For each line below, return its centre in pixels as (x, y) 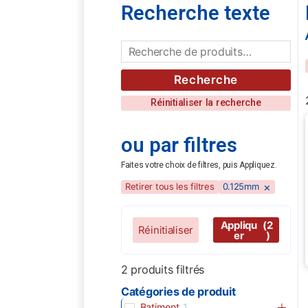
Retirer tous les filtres (170, 187)
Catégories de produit (178, 292)
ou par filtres (179, 145)
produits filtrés (166, 270)
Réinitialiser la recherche (206, 102)
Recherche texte (196, 13)
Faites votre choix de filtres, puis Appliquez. (199, 165)
